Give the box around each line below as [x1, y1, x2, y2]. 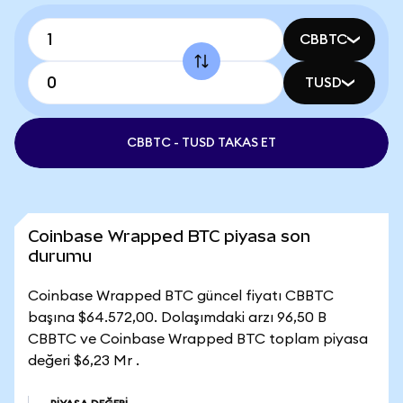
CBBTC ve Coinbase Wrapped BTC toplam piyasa [28, 332, 368, 346]
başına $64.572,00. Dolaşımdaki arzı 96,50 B [28, 310, 327, 325]
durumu [28, 246, 92, 265]
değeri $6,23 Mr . [28, 354, 139, 368]
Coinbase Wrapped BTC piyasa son [28, 227, 310, 246]
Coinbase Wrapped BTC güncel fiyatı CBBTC [28, 289, 334, 303]
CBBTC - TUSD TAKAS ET [127, 137, 276, 149]
